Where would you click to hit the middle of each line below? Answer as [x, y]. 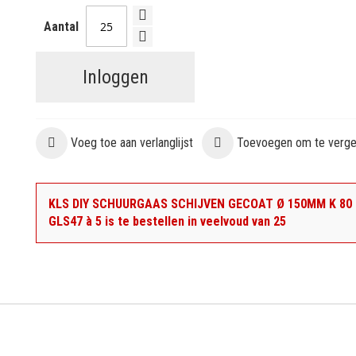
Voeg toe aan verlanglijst [132, 143]
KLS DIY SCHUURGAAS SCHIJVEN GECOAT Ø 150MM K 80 [201, 204]
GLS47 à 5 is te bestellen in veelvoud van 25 [168, 221]
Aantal [62, 26]
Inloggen [115, 77]
